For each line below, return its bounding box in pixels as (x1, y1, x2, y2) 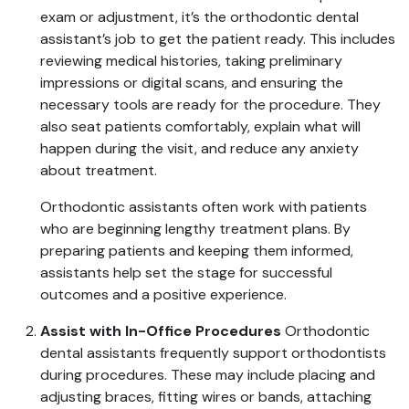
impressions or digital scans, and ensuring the (40, 73, 343, 92)
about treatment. (40, 161, 157, 180)
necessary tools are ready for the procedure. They (40, 95, 381, 114)
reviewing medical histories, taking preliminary (40, 51, 342, 70)
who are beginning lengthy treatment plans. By (40, 219, 351, 238)
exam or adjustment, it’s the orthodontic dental (40, 7, 359, 26)
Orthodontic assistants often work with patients (40, 197, 367, 216)
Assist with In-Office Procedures (40, 321, 281, 341)
